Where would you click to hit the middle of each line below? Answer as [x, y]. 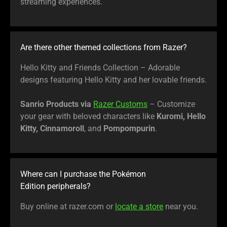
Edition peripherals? [55, 186]
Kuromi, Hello [181, 116]
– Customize [171, 104]
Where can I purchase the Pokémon [83, 174]
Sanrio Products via [56, 104]
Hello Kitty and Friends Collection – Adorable [100, 67]
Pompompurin [129, 128]
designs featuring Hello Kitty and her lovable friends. [113, 80]
